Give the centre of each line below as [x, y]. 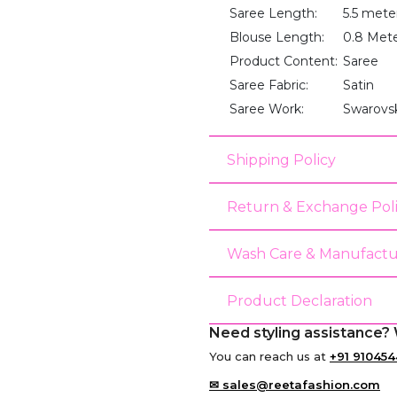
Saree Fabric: [269, 86]
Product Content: [283, 62]
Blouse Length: [276, 38]
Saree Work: [266, 109]
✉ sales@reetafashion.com [294, 385]
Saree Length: [273, 14]
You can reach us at [269, 357]
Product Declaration [299, 300]
